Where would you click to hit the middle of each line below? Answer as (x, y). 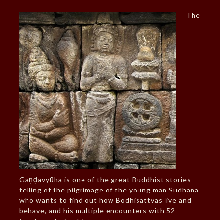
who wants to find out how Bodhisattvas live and (105, 200)
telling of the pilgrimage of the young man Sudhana (109, 190)
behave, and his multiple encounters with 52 (97, 211)
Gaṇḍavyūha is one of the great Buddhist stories (105, 180)
